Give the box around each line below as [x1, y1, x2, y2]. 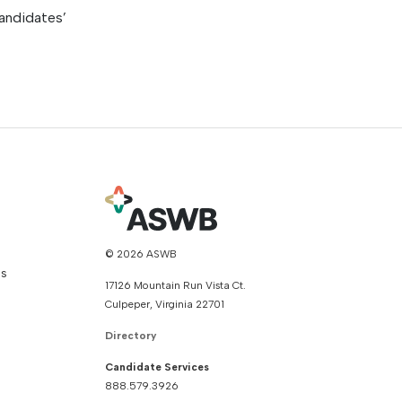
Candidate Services [105, 361, 209, 373]
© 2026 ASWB [105, 248, 177, 260]
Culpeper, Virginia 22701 [105, 298, 224, 310]
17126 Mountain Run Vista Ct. [105, 279, 246, 292]
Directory [105, 329, 157, 342]
